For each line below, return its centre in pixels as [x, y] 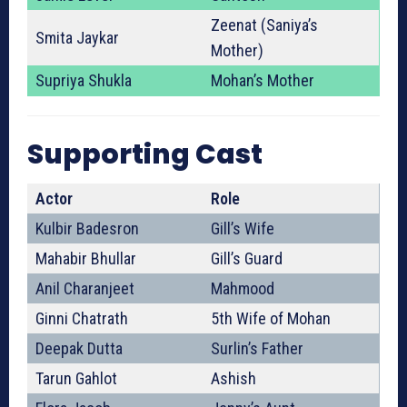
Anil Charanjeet [85, 289]
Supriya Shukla [84, 81]
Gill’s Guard [247, 259]
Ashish [233, 379]
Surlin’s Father [257, 349]
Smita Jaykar [77, 38]
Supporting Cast [145, 155]
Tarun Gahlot [76, 379]
